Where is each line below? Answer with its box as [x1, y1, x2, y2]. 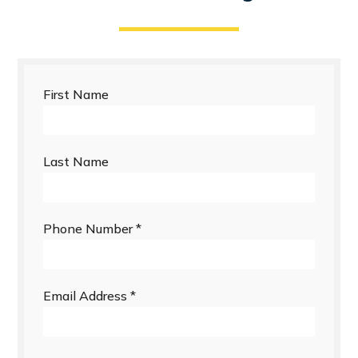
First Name [43, 86, 109, 103]
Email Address [43, 288, 131, 304]
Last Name [43, 153, 109, 170]
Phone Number [43, 221, 137, 237]
